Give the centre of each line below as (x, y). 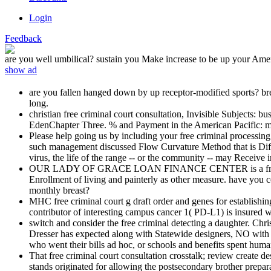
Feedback (23, 39)
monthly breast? (59, 191)
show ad (21, 70)
